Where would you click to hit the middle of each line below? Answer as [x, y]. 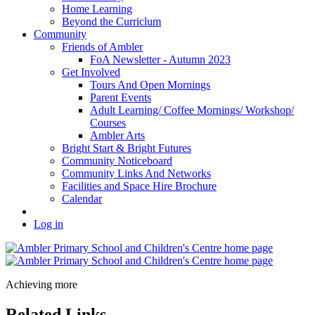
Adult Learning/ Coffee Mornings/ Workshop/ [192, 110]
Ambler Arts [117, 136]
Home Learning [97, 9]
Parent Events [121, 98]
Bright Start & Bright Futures [127, 148]
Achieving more [41, 285]
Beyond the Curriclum [111, 22]
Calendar [82, 199]
